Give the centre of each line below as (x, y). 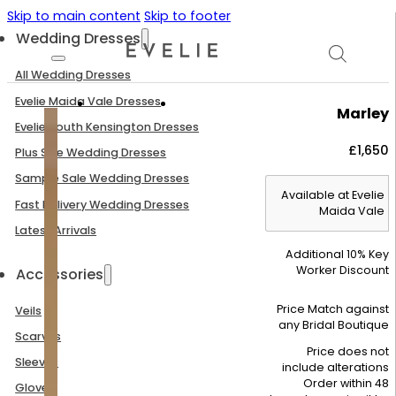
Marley (363, 114)
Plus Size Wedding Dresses (91, 153)
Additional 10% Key (337, 255)
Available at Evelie (332, 195)
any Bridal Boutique (334, 324)
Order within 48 (346, 384)
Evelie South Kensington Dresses (107, 126)
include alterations (335, 368)
